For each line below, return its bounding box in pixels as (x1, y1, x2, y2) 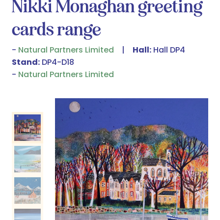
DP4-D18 (40, 56, 74, 68)
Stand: (12, 56, 40, 68)
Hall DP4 (151, 44, 185, 56)
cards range (12, 18, 101, 41)
